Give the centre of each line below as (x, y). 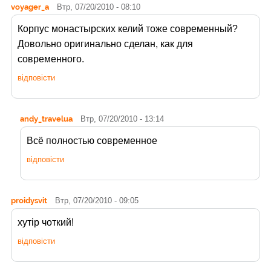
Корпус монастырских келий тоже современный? (128, 28)
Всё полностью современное (92, 140)
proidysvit (29, 200)
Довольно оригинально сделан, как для (105, 44)
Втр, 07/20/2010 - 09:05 (97, 200)
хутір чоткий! (46, 222)
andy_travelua (46, 118)
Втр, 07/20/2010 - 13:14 (122, 119)
